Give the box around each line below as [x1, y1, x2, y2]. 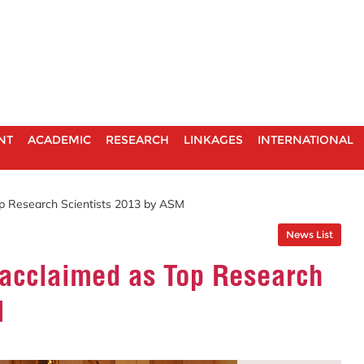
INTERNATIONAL [258, 132, 353, 147]
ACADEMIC [28, 132, 91, 147]
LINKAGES [184, 132, 243, 147]
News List [286, 227, 333, 240]
